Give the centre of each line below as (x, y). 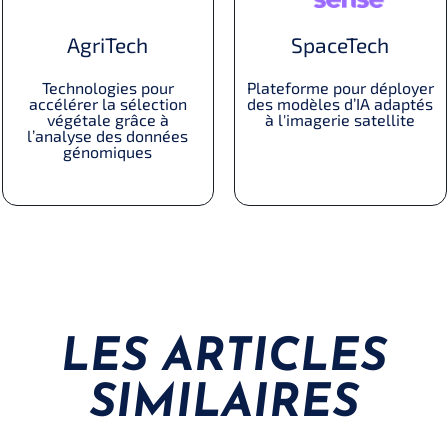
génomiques (108, 151)
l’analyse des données (108, 135)
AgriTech (108, 44)
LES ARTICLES (224, 358)
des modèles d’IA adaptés (340, 104)
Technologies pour (107, 87)
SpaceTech (340, 45)
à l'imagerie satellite (340, 120)
